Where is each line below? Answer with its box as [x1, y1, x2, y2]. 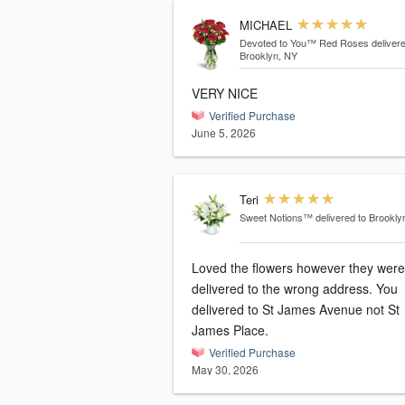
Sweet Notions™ [239, 210, 313, 225]
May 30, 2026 [192, 362, 259, 378]
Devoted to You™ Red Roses [239, 35, 369, 51]
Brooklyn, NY [239, 48, 297, 63]
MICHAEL [239, 16, 292, 34]
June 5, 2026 [192, 125, 256, 141]
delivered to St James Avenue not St [192, 300, 400, 319]
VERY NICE [192, 84, 258, 103]
